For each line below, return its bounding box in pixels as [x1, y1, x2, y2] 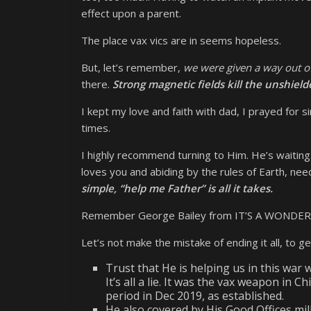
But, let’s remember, [81, 60, 183, 74]
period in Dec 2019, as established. [106, 288, 284, 303]
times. [81, 121, 110, 135]
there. [81, 77, 112, 91]
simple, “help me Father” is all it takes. [81, 181, 273, 195]
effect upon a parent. [81, 6, 181, 20]
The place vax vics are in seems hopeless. [81, 33, 281, 47]
